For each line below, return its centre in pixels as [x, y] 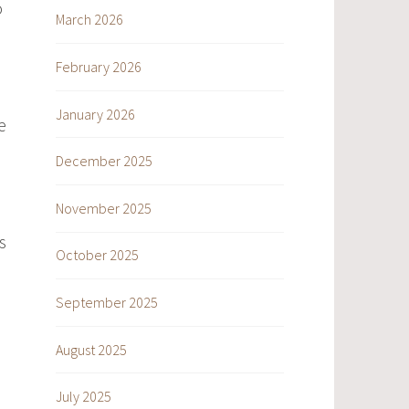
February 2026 [99, 66]
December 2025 [104, 161]
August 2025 [91, 349]
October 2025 [97, 255]
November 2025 [104, 208]
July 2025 [84, 397]
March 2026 [89, 20]
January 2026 [95, 114]
